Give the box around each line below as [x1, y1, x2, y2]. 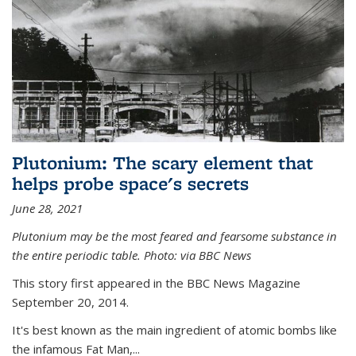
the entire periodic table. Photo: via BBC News [12, 247, 251, 264]
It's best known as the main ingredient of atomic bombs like [12, 322, 337, 339]
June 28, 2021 [12, 200, 83, 217]
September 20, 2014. [12, 294, 129, 311]
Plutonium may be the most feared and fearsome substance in [12, 228, 337, 245]
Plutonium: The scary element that [12, 150, 313, 176]
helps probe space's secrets [12, 171, 249, 196]
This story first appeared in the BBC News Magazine [12, 275, 300, 292]
